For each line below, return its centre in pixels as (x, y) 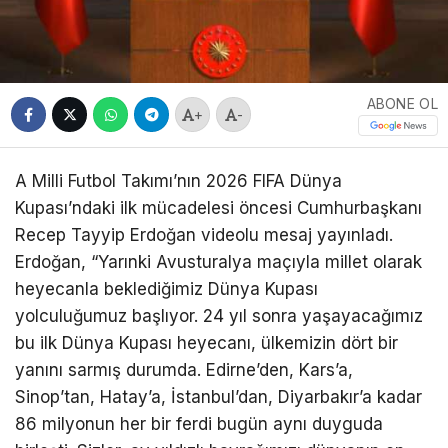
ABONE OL (402, 103)
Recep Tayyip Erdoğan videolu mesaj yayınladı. (204, 234)
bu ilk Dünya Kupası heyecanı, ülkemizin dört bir (206, 342)
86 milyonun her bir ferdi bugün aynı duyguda (199, 423)
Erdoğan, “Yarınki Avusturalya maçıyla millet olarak (218, 261)
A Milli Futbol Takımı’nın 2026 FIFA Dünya (178, 180)
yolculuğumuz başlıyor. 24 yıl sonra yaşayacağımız (219, 315)
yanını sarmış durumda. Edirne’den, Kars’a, (184, 369)
